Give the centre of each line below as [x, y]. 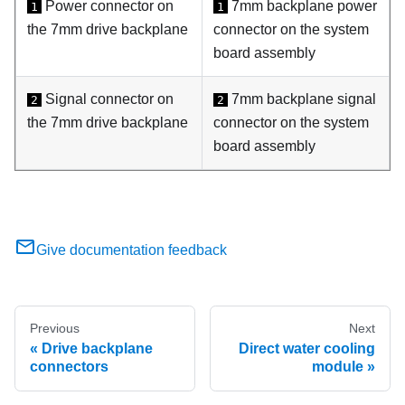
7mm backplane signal [302, 99]
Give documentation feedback [132, 250]
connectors [69, 367]
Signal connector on [108, 99]
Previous [55, 329]
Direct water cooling [307, 349]
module [338, 367]
